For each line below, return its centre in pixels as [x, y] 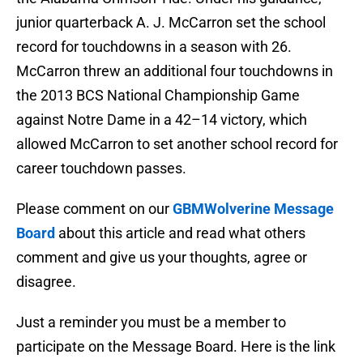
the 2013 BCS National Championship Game [158, 96]
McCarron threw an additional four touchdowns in [175, 71]
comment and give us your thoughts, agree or [162, 258]
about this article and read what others [180, 233]
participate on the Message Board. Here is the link [176, 347]
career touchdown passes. [101, 169]
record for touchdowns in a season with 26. [154, 47]
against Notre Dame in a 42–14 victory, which [162, 120]
